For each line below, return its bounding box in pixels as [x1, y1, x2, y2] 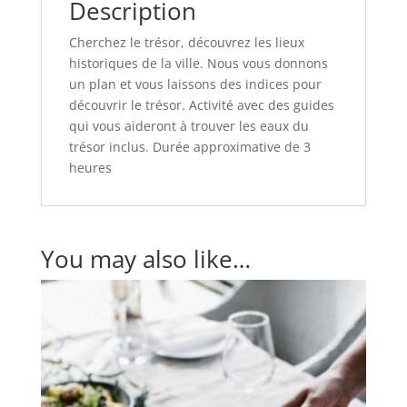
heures [68, 158, 112, 176]
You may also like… [40, 242, 251, 275]
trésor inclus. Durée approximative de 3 [68, 137, 311, 155]
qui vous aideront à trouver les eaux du [68, 116, 309, 134]
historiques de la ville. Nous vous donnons [68, 54, 328, 72]
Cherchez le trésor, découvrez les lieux [68, 33, 304, 51]
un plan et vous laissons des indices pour [68, 74, 322, 93]
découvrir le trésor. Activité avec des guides [68, 95, 334, 114]
